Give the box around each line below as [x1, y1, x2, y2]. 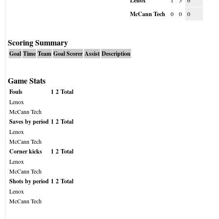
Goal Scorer [53, 49, 83, 58]
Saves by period [9, 117, 49, 126]
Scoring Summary [8, 37, 68, 48]
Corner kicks [9, 147, 42, 155]
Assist [85, 49, 100, 58]
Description [102, 49, 131, 58]
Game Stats [8, 75, 45, 86]
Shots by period [9, 177, 49, 185]
